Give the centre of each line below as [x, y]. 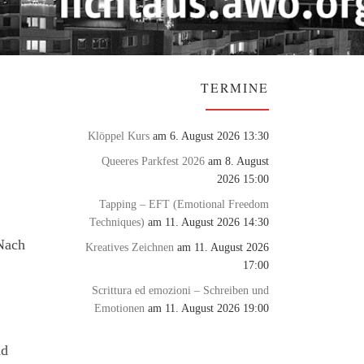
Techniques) [117, 221]
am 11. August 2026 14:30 [207, 221]
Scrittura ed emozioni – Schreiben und [180, 290]
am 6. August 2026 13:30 [209, 135]
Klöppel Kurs [119, 135]
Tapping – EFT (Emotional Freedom [184, 204]
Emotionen [119, 308]
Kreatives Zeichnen [130, 247]
